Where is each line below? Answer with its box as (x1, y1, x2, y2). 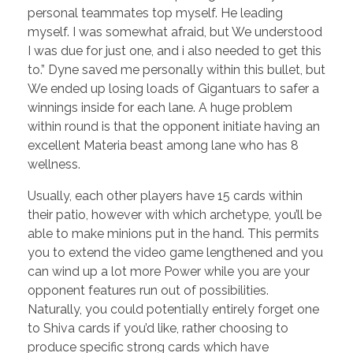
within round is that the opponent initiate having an (28, 119, 320, 135)
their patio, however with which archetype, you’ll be (28, 207, 321, 223)
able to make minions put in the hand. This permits (28, 226, 319, 242)
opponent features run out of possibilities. (28, 283, 269, 299)
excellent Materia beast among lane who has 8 (28, 138, 299, 154)
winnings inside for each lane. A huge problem (28, 100, 292, 116)
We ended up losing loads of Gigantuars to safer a (28, 81, 319, 97)
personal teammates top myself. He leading (28, 6, 283, 21)
